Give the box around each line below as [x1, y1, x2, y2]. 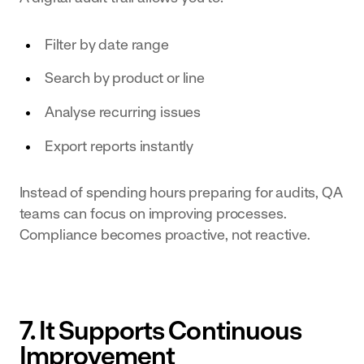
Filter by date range [44, 35, 169, 53]
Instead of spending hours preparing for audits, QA [19, 184, 343, 201]
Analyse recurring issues [44, 103, 201, 121]
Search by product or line [44, 69, 205, 87]
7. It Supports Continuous [19, 314, 301, 345]
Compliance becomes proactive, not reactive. [19, 226, 310, 244]
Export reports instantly [44, 136, 194, 154]
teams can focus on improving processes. [19, 205, 287, 223]
